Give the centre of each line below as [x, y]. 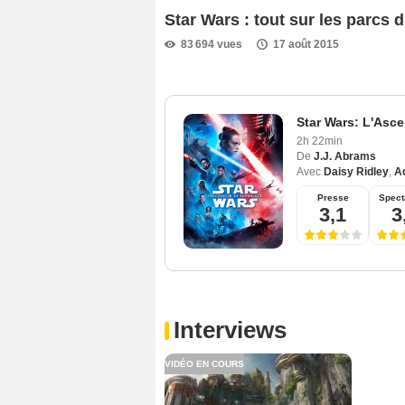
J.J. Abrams [345, 157]
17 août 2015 [306, 44]
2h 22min [320, 141]
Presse [333, 198]
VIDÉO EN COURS [204, 364]
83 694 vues [212, 44]
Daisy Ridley [356, 172]
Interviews [230, 330]
